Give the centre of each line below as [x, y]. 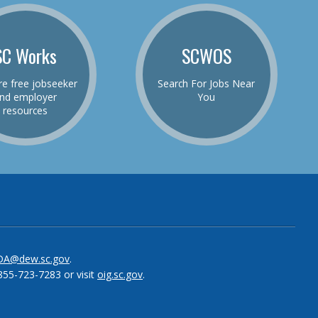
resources [26, 110]
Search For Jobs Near [207, 83]
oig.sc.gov [120, 275]
